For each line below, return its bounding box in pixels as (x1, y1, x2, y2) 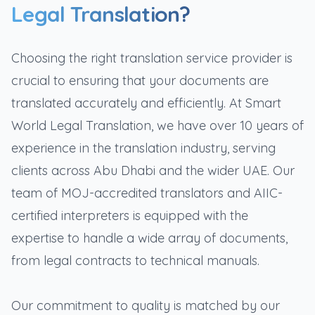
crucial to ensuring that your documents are (11, 72, 269, 89)
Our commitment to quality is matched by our (11, 297, 280, 314)
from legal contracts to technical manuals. (11, 252, 259, 269)
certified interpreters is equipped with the (11, 207, 248, 224)
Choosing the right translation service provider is (11, 50, 292, 66)
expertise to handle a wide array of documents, (11, 230, 288, 246)
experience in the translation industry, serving (11, 140, 276, 156)
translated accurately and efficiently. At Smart (11, 95, 281, 111)
